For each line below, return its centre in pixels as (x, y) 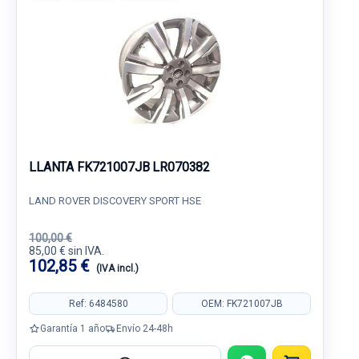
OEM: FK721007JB (242, 303)
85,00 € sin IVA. (67, 251)
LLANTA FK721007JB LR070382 (120, 167)
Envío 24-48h (145, 328)
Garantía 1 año (73, 328)
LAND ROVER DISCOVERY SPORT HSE (115, 201)
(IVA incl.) (117, 268)
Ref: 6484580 (98, 303)
